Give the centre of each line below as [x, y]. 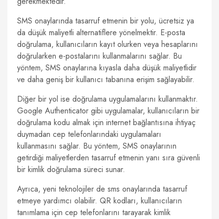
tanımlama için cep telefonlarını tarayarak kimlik [94, 212]
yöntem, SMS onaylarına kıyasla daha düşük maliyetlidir [107, 68]
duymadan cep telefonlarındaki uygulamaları [89, 134]
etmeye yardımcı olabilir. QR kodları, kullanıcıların [99, 201]
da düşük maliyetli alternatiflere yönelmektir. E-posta [101, 33]
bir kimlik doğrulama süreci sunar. [71, 169]
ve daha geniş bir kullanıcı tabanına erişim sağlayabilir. [106, 79]
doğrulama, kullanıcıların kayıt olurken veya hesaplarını [108, 44]
